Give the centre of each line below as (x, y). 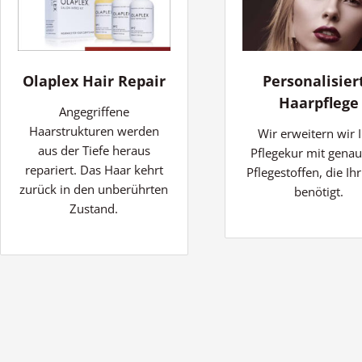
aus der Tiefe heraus (94, 150)
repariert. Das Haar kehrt (94, 169)
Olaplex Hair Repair (94, 80)
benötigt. (318, 191)
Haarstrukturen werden (94, 130)
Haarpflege (318, 102)
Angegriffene (94, 111)
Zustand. (94, 208)
